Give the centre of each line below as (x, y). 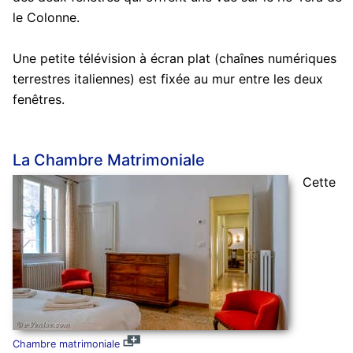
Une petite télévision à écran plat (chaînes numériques (174, 59)
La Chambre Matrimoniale (108, 160)
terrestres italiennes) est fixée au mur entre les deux (167, 79)
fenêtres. (38, 100)
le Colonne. (46, 18)
